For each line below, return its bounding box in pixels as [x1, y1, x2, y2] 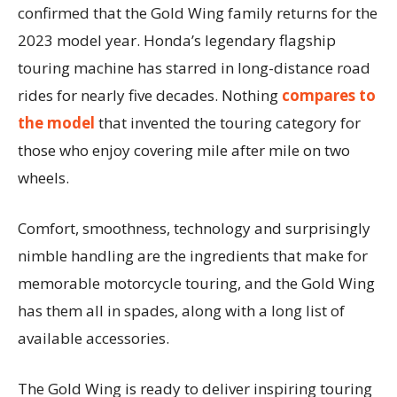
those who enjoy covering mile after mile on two [18, 139, 350, 160]
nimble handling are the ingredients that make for [18, 245, 368, 266]
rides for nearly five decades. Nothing [18, 84, 282, 105]
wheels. [18, 167, 73, 188]
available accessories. [18, 327, 173, 348]
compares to [282, 84, 376, 105]
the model [18, 112, 95, 133]
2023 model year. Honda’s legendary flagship [18, 29, 336, 51]
